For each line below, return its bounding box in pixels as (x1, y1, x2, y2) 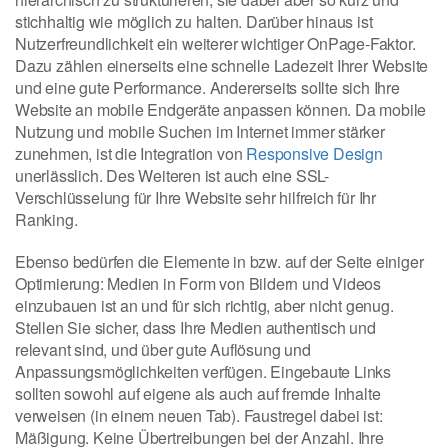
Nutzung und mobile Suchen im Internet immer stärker (15, 120, 385, 144)
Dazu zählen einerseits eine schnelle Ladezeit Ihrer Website (15, 54, 429, 78)
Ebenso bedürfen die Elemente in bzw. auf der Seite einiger (15, 250, 424, 274)
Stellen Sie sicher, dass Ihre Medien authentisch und (15, 316, 376, 340)
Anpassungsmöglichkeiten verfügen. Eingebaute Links (15, 360, 391, 384)
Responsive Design (246, 142, 383, 166)
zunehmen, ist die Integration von (15, 142, 247, 166)
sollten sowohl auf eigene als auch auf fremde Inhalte (15, 382, 381, 406)
